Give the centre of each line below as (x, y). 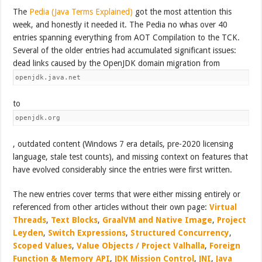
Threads (30, 220)
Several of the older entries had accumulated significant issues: (125, 50)
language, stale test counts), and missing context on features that (131, 156)
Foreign (225, 245)
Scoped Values (43, 245)
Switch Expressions (87, 232)
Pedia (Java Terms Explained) (81, 11)
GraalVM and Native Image (158, 220)
